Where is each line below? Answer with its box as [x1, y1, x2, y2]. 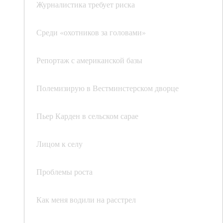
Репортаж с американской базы [36, 55, 142, 66]
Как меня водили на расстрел [36, 194, 136, 205]
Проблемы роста [36, 166, 93, 177]
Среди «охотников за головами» [36, 27, 146, 38]
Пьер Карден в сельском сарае [36, 111, 138, 121]
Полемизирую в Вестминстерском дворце [36, 83, 179, 94]
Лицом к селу [36, 138, 83, 149]
